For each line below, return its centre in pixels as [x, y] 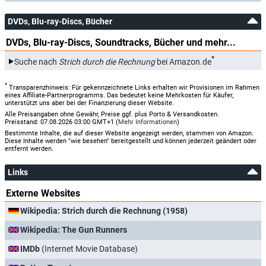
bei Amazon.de [183, 61]
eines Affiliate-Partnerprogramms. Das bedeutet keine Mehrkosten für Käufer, [119, 95]
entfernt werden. [29, 148]
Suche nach [37, 61]
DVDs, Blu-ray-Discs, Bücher [60, 21]
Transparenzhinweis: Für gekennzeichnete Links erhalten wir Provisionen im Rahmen [133, 87]
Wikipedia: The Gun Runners [74, 229]
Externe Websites [43, 193]
